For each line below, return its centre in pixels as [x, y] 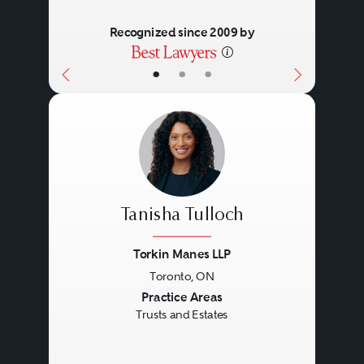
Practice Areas [182, 297]
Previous [96, 299]
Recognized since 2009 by [182, 32]
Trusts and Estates [182, 315]
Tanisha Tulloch [182, 216]
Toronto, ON [182, 276]
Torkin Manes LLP [182, 254]
